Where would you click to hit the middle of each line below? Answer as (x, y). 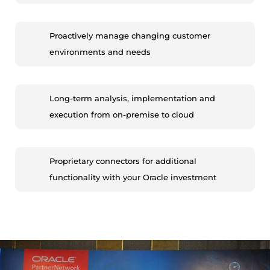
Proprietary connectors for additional (123, 161)
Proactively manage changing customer (130, 36)
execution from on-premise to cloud (122, 115)
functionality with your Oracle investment (133, 177)
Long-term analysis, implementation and (132, 99)
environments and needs (100, 52)
